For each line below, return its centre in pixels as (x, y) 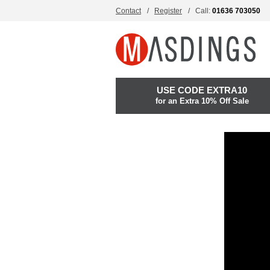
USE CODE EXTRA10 (202, 90)
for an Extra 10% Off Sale (202, 101)
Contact (128, 11)
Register (168, 11)
